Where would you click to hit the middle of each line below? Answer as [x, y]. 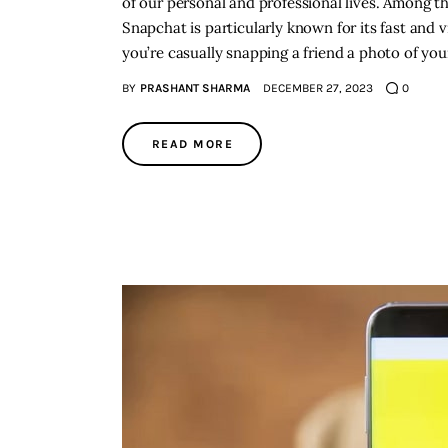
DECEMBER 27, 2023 [317, 88]
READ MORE [192, 144]
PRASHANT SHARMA [194, 88]
